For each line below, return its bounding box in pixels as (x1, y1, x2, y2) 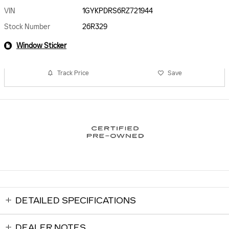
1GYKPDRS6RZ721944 (82, 6, 153, 15)
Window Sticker (16, 41, 66, 50)
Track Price (57, 69, 89, 77)
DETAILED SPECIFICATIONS (15, 195, 136, 205)
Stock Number (4, 22, 50, 31)
